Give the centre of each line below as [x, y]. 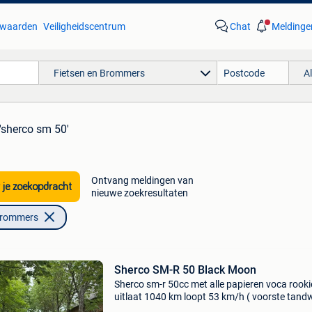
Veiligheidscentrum [84, 26]
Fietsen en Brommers [99, 73]
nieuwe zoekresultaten [139, 193]
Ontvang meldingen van [142, 180]
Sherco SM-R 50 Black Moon [185, 270]
